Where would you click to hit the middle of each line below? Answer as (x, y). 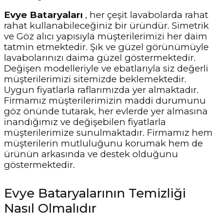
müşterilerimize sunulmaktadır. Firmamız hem (108, 132)
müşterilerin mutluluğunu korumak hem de (103, 143)
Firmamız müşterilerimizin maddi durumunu (105, 100)
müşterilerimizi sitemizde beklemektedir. (95, 79)
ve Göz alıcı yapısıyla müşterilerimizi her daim (106, 36)
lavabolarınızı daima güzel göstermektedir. (100, 57)
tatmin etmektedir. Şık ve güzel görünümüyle (106, 47)
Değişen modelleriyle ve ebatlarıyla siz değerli (106, 68)
